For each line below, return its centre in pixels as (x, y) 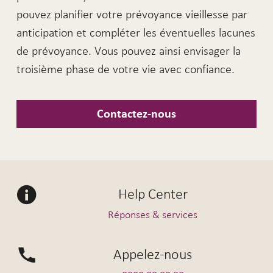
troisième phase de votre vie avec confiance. (125, 69)
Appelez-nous (153, 254)
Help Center (153, 194)
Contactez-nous (136, 114)
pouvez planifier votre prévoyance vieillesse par (132, 14)
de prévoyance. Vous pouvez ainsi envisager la (128, 51)
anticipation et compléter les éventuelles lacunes (136, 33)
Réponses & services (153, 215)
